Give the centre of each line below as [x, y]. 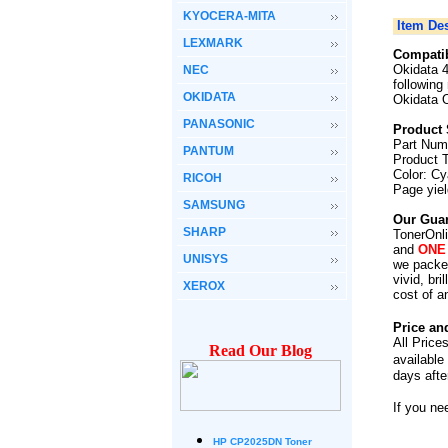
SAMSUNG [214, 205]
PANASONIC [219, 124]
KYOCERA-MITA [229, 16]
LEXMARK [213, 43]
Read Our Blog [260, 350]
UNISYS [205, 259]
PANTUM [208, 151]
